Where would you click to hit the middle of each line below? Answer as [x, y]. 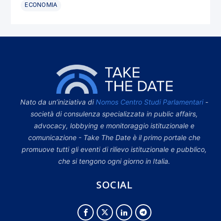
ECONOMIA [41, 5]
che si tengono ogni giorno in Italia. [114, 161]
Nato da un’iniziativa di [58, 102]
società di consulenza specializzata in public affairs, [114, 114]
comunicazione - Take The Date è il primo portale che [114, 138]
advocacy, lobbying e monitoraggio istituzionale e [114, 126]
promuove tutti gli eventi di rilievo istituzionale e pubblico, [114, 149]
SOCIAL [114, 185]
